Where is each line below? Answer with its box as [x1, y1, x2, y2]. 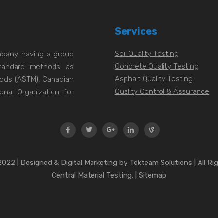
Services [114, 25, 157, 37]
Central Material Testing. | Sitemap [52, 171, 166, 180]
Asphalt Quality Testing [114, 74, 193, 83]
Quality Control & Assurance [114, 87, 209, 96]
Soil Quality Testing [114, 49, 179, 58]
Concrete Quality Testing [114, 62, 199, 71]
